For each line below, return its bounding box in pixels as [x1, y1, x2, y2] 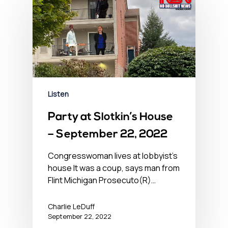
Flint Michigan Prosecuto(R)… [48, 174, 156, 186]
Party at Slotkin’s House [48, 111, 173, 123]
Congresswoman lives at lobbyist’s [48, 150, 178, 161]
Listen [48, 89, 69, 99]
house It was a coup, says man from [48, 162, 180, 174]
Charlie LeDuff [48, 201, 95, 211]
